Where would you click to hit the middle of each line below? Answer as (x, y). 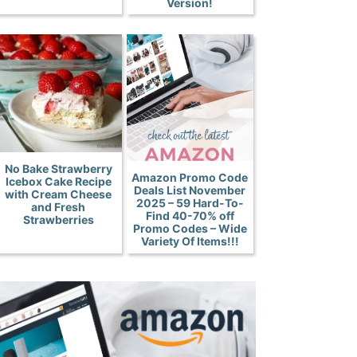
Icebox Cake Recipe (58, 182)
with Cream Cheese (59, 194)
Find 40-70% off (190, 216)
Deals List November (190, 190)
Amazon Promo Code (190, 178)
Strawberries (58, 220)
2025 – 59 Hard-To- (190, 203)
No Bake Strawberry (58, 169)
